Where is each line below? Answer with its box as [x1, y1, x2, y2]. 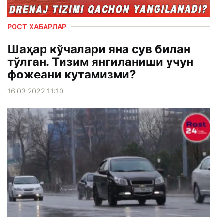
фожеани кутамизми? [7, 67, 136, 82]
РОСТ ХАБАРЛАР [7, 22, 66, 31]
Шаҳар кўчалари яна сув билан [7, 42, 190, 57]
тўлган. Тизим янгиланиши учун [7, 55, 193, 69]
